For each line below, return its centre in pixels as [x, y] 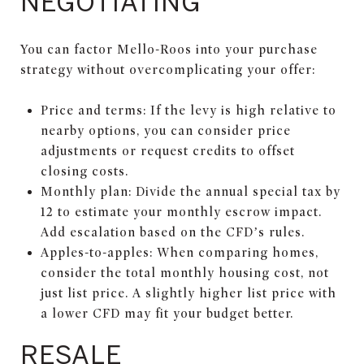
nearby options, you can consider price [165, 130]
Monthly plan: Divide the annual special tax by [190, 191]
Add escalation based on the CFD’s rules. [172, 232]
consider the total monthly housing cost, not [184, 273]
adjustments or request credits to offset [167, 151]
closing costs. [84, 171]
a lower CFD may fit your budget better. [167, 313]
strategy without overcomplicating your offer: [168, 69]
